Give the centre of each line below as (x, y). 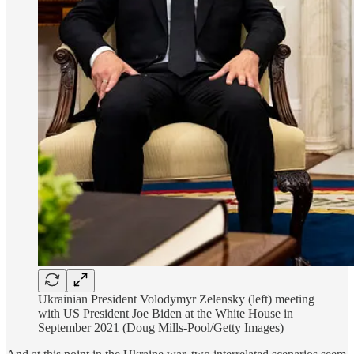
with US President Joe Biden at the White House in (166, 313)
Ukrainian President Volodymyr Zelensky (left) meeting (176, 299)
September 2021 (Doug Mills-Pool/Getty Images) (161, 327)
